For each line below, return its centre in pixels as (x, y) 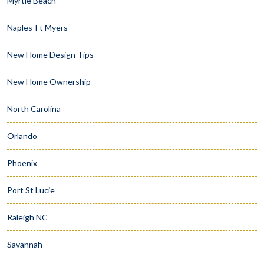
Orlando (22, 136)
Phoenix (22, 163)
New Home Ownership (49, 81)
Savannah (25, 244)
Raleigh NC (27, 217)
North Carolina (34, 108)
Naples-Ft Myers (37, 27)
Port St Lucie (31, 190)
